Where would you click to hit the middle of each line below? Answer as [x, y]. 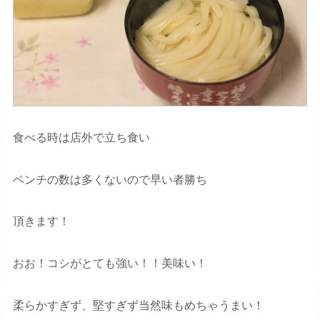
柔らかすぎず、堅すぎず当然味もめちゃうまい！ [139, 306]
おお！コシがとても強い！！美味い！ [110, 264]
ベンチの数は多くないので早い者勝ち [110, 179]
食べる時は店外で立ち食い [82, 137]
